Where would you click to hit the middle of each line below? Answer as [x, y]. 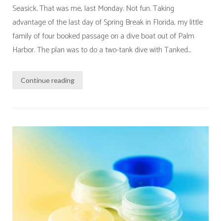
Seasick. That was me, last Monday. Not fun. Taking [93, 8]
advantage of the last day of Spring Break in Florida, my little [107, 22]
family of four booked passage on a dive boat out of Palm [103, 36]
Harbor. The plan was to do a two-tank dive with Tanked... [101, 50]
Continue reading [47, 80]
